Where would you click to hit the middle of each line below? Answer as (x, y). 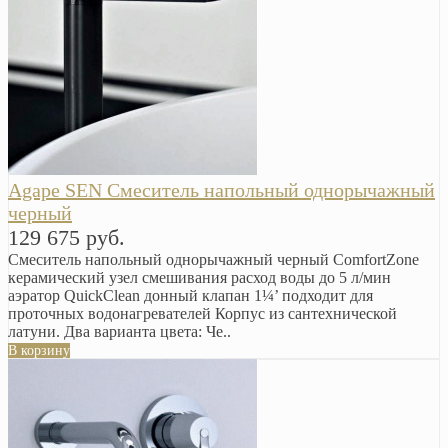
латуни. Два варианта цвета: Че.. (119, 331)
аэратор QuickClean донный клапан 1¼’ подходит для (190, 295)
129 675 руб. (66, 237)
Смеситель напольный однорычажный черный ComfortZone (215, 259)
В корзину (39, 350)
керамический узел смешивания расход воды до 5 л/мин (199, 277)
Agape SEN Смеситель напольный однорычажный (221, 189)
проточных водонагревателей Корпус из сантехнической (202, 313)
